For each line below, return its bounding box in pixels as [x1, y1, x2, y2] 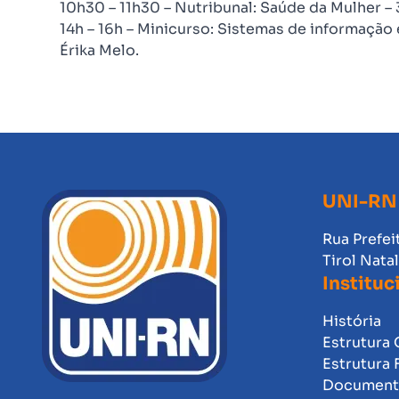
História [322, 312, 381, 330]
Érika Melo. [60, 41, 139, 60]
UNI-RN [322, 191, 397, 213]
